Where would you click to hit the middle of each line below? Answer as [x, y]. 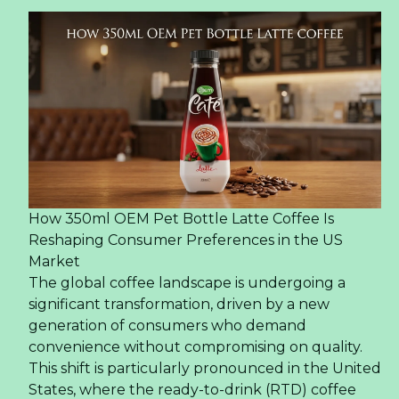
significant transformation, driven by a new [179, 305]
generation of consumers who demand [167, 326]
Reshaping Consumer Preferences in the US [186, 240]
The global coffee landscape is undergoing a [187, 283]
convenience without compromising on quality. [195, 347]
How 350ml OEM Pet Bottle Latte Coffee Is [181, 219]
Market [54, 262]
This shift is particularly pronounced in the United [205, 369]
